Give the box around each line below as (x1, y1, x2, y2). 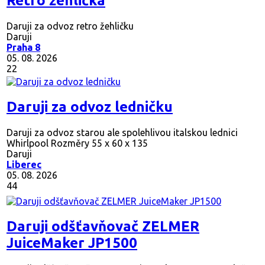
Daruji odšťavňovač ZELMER (7, 218, 199, 234)
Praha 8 (7, 41, 40, 53)
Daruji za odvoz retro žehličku (7, 20, 134, 31)
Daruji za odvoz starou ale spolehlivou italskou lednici (7, 127, 238, 138)
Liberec (7, 159, 41, 170)
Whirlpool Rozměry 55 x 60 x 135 (7, 137, 148, 148)
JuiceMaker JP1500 (7, 234, 137, 251)
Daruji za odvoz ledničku (7, 98, 173, 115)
